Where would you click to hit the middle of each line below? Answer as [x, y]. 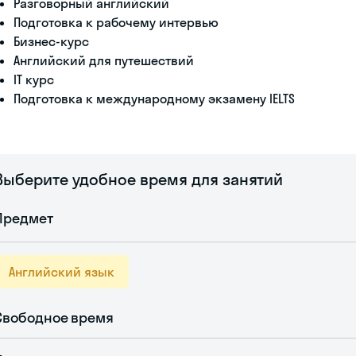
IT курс [34, 79]
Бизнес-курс [51, 41]
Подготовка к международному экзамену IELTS [154, 99]
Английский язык [62, 272]
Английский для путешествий [104, 60]
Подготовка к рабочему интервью [116, 22]
